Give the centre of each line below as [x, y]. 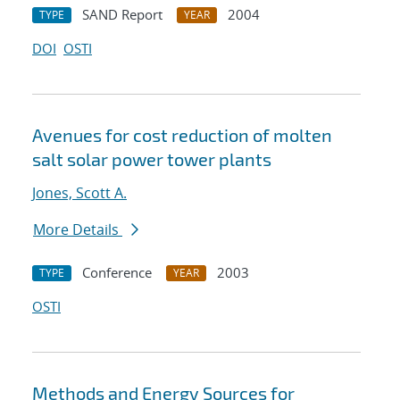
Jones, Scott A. [79, 193]
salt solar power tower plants [152, 159]
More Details [78, 230]
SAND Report [122, 15]
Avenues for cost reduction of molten [182, 135]
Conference [117, 273]
